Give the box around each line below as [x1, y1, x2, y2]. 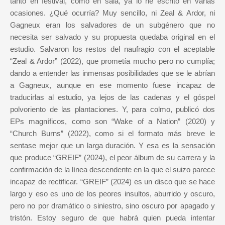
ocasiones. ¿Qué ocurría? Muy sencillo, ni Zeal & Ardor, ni [10, 9, 215, 18]
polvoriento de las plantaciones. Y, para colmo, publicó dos [10, 105, 215, 114]
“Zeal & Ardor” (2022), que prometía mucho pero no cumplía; [10, 57, 215, 66]
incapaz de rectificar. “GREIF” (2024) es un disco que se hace [10, 177, 215, 186]
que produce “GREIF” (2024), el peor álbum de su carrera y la [10, 153, 215, 162]
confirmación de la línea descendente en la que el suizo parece [10, 165, 215, 174]
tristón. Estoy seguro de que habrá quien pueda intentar [10, 213, 215, 222]
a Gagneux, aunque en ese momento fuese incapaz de [10, 81, 215, 90]
